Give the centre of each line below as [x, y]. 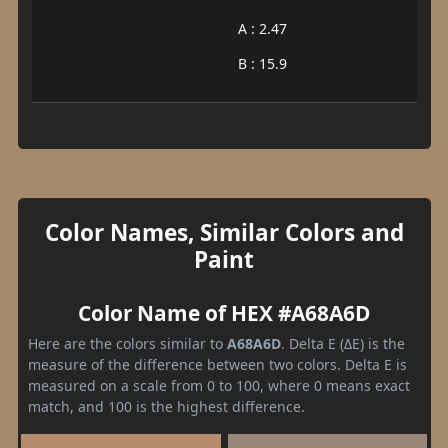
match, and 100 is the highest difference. [166, 406]
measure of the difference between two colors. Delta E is [217, 364]
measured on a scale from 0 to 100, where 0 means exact [219, 385]
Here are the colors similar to [127, 343]
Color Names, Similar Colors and [224, 232]
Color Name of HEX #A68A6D [224, 312]
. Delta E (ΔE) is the [343, 343]
